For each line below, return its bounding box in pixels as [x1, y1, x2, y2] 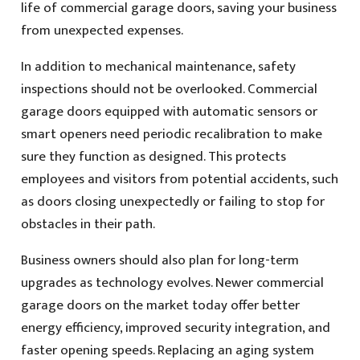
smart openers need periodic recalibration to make [20, 122, 322, 145]
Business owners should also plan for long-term [20, 248, 299, 272]
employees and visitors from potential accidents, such [20, 167, 338, 190]
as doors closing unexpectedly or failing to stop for [20, 190, 325, 213]
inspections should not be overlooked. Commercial [20, 77, 317, 100]
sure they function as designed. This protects [20, 145, 286, 168]
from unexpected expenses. [20, 18, 183, 42]
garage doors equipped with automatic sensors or [20, 100, 317, 123]
